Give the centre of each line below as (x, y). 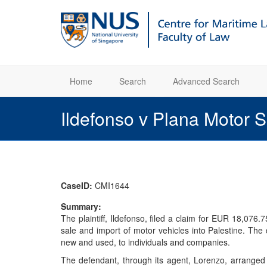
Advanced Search (206, 81)
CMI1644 (112, 185)
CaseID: (78, 185)
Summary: (82, 206)
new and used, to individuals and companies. (145, 242)
